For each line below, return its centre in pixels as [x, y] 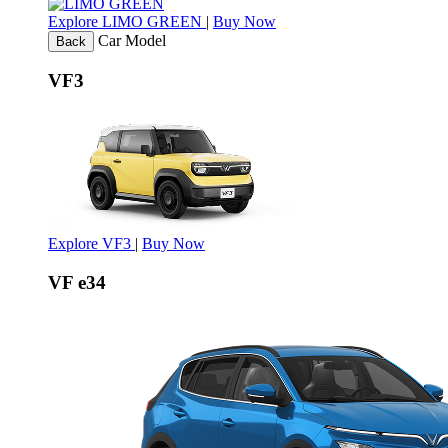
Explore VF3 [91, 244]
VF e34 [77, 282]
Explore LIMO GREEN [127, 21]
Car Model [132, 40]
